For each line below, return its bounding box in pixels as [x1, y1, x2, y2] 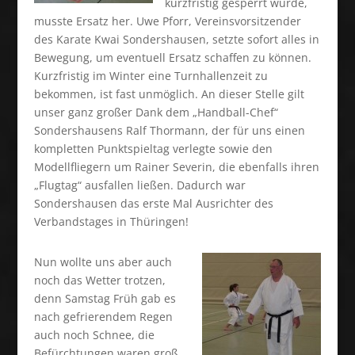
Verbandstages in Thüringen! [33, 214, 189, 229]
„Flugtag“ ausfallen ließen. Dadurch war [33, 177, 246, 193]
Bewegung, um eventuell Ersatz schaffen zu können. [33, 50, 311, 65]
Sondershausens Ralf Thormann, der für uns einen [33, 123, 305, 138]
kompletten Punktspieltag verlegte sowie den [33, 141, 273, 156]
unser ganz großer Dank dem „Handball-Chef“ [33, 105, 278, 120]
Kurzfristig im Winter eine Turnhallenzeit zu [33, 68, 268, 83]
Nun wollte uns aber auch [33, 254, 172, 269]
